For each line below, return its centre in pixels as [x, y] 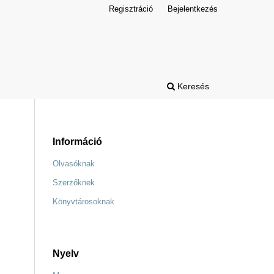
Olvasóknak [74, 163]
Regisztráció [131, 9]
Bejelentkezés [193, 9]
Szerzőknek [74, 182]
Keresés [192, 86]
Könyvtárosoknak [83, 201]
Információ [77, 141]
